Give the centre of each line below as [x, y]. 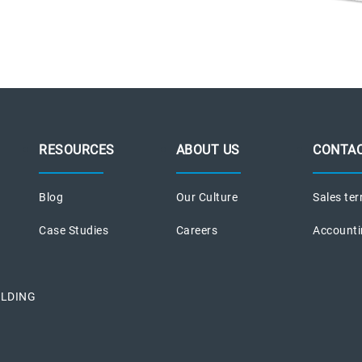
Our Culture [207, 197]
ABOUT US [208, 149]
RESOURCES [77, 149]
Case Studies [74, 230]
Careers [197, 230]
